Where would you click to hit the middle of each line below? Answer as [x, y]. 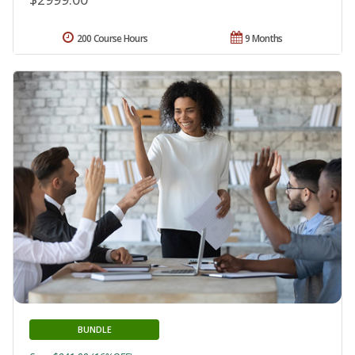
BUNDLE [94, 330]
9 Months [264, 38]
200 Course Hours [112, 38]
